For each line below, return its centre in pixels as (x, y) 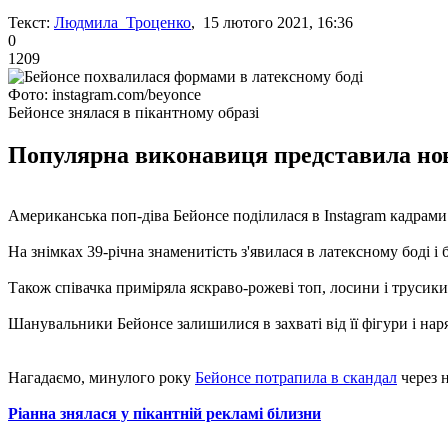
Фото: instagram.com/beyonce (104, 94)
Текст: (29, 22)
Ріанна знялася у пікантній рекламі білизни (164, 413)
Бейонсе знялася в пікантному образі (133, 112)
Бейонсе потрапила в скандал (296, 377)
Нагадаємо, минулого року (101, 377)
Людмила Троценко (122, 22)
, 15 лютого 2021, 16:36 (272, 22)
